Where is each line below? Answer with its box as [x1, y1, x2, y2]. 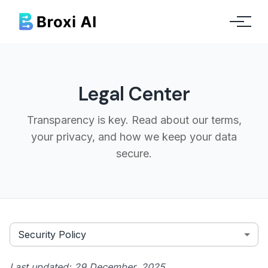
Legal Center [78, 81, 190, 106]
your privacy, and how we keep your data [31, 130, 237, 143]
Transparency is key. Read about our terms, [26, 114, 242, 126]
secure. [116, 147, 152, 160]
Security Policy [18, 228, 86, 240]
